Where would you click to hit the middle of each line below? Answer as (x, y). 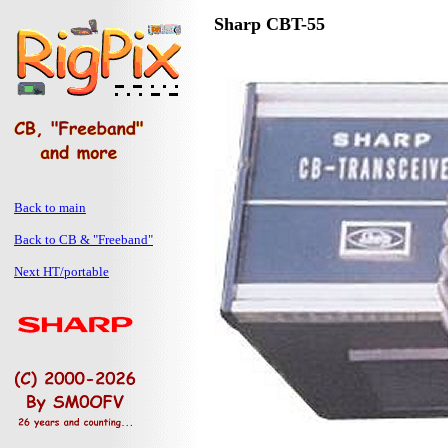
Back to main (50, 207)
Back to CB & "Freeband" (83, 239)
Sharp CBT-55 (269, 24)
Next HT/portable (61, 271)
